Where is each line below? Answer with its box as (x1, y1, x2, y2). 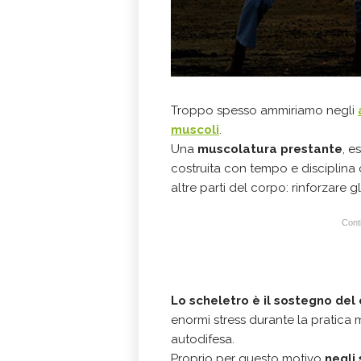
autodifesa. (171, 332, 234, 346)
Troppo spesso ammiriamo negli (171, 103, 358, 118)
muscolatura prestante (197, 142, 342, 156)
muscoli (171, 122, 219, 137)
